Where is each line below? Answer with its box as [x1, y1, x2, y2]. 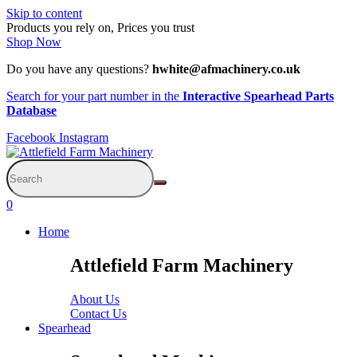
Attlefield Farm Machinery [70, 254, 293, 276]
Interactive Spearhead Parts [182, 89, 334, 103]
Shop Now [6, 35, 61, 49]
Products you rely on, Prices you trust [6, 21, 194, 34]
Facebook [6, 131, 56, 144]
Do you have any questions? [6, 62, 152, 76]
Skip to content [6, 6, 82, 20]
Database [6, 104, 57, 117]
